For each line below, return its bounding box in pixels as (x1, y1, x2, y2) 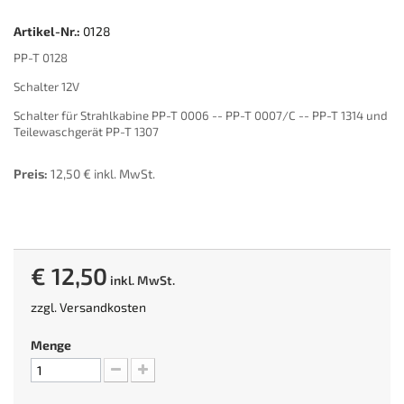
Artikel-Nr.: (14, 23, 80, 39)
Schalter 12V (14, 79, 79, 94)
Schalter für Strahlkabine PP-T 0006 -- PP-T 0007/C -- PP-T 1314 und (14, 108, 388, 123)
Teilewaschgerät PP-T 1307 (14, 124, 159, 139)
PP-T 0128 (14, 50, 68, 65)
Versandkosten (60, 299, 146, 315)
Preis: (14, 166, 48, 181)
